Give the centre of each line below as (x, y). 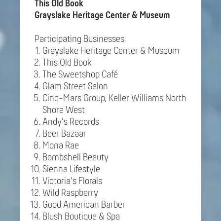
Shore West (64, 110)
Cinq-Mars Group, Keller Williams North (114, 98)
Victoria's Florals (72, 181)
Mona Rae (61, 146)
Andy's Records (71, 122)
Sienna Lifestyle (71, 169)
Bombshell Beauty (75, 158)
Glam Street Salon (75, 87)
